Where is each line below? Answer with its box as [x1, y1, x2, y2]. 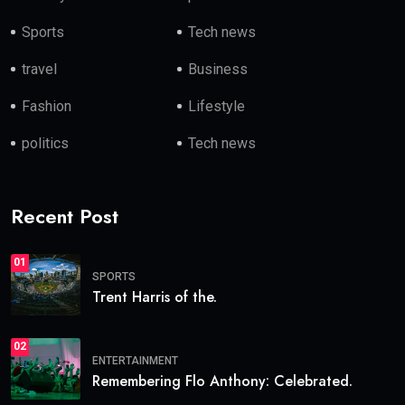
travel [22, 60, 57, 78]
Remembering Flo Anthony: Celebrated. [92, 371, 353, 392]
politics [22, 134, 69, 152]
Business [188, 60, 249, 78]
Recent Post [11, 201, 118, 231]
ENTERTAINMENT [92, 354, 178, 368]
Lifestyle [188, 97, 246, 115]
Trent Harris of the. [92, 287, 217, 308]
